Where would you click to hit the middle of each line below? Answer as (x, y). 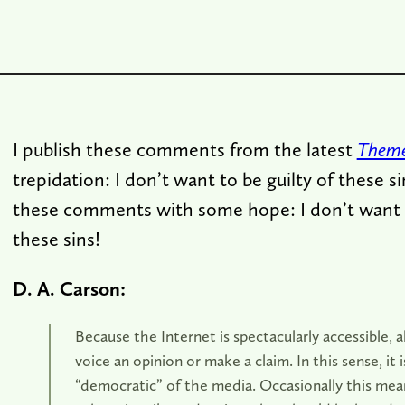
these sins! (56, 238)
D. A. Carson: (69, 288)
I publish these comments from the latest (184, 149)
